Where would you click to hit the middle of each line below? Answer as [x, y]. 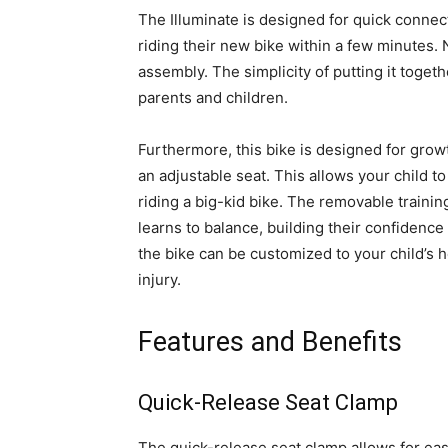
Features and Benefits [270, 342]
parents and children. [213, 98]
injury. [159, 280]
